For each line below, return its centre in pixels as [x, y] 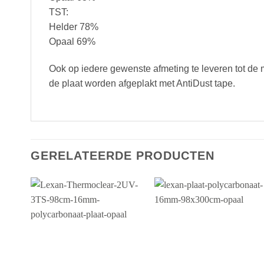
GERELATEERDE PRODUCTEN [123, 155]
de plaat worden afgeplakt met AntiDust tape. [142, 83]
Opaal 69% [72, 42]
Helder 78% [74, 27]
